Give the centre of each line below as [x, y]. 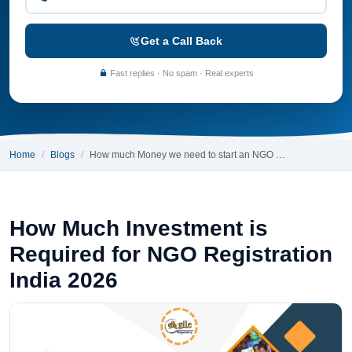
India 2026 [64, 280]
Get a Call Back [181, 40]
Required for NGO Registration [171, 254]
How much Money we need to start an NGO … [187, 155]
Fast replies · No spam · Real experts [180, 73]
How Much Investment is [139, 228]
